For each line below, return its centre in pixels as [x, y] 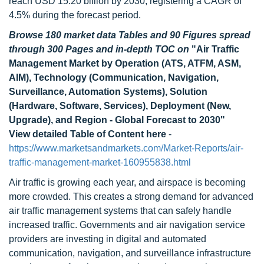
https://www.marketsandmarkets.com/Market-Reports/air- [126, 148]
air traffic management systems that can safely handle [120, 211]
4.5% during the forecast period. [75, 15]
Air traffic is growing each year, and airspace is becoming [127, 182]
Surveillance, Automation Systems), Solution [108, 92]
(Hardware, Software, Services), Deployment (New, [120, 106]
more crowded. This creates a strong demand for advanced [131, 197]
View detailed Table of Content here [88, 134]
